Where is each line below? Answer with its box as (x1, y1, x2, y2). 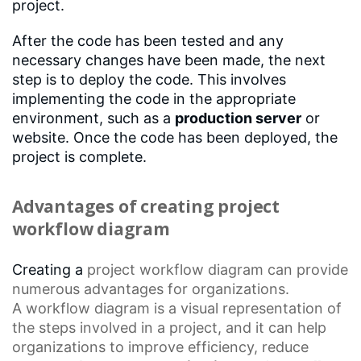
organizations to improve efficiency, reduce (12, 338, 309, 355)
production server (175, 109, 301, 127)
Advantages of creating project (12, 194, 280, 218)
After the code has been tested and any (12, 31, 284, 49)
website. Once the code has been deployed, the (12, 128, 338, 146)
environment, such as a (12, 109, 175, 127)
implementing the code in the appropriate (12, 89, 296, 107)
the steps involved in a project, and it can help (12, 318, 326, 336)
